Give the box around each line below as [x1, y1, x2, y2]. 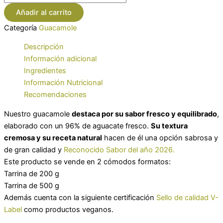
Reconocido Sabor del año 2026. [64, 145, 175, 154]
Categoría [4, 23, 37, 32]
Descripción [24, 42, 64, 52]
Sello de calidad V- [156, 193, 219, 202]
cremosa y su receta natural [4, 133, 102, 142]
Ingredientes [24, 66, 66, 76]
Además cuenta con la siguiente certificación [4, 193, 156, 202]
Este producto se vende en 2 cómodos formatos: [4, 157, 171, 166]
